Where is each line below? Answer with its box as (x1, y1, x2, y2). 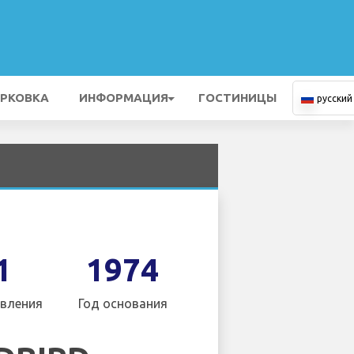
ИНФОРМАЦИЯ (79, 91, 168, 104)
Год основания (77, 296, 168, 311)
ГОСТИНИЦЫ (198, 91, 277, 104)
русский (317, 93, 352, 104)
